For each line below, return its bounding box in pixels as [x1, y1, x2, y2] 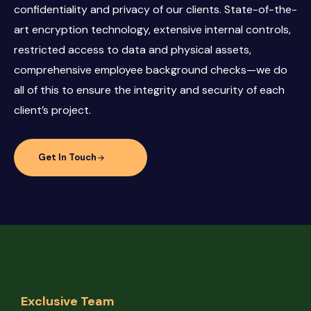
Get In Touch [38, 151, 96, 164]
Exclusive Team [21, 292, 115, 310]
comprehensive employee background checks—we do [14, 62, 287, 78]
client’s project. [14, 103, 91, 118]
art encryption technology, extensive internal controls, [14, 22, 291, 37]
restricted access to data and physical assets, [14, 42, 251, 58]
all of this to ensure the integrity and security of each [14, 83, 285, 98]
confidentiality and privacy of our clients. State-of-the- [14, 2, 297, 17]
